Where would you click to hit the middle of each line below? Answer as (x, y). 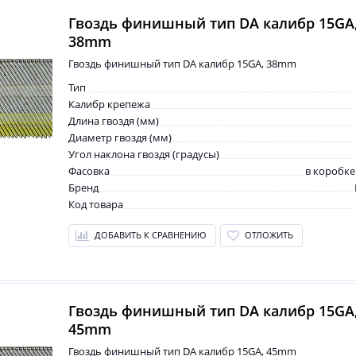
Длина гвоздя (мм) (114, 121)
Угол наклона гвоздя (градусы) (144, 154)
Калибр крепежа (109, 104)
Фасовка (89, 171)
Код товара (96, 204)
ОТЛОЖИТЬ (269, 235)
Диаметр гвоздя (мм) (120, 137)
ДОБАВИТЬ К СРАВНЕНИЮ (151, 235)
